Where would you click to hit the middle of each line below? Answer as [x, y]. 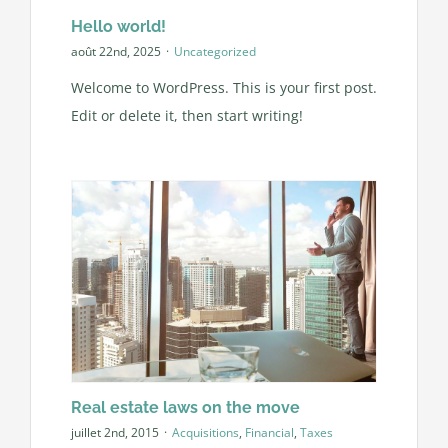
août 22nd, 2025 [115, 51]
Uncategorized [214, 51]
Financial [269, 432]
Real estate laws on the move [185, 408]
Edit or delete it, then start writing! [186, 115]
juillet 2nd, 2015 [114, 432]
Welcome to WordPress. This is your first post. [223, 87]
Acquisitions [205, 432]
